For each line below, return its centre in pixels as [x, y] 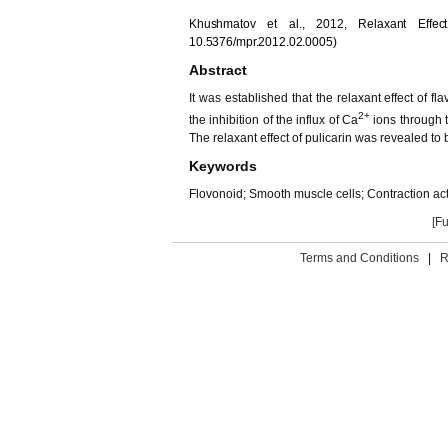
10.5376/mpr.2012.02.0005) [263, 42]
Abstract [218, 70]
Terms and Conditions [359, 258]
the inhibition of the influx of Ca [273, 120]
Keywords [223, 166]
